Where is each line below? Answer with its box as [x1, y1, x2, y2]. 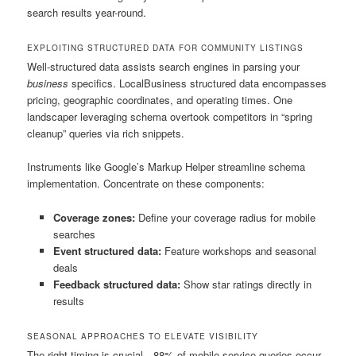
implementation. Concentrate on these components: [27, 176, 265, 192]
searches [52, 226, 95, 242]
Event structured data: [52, 242, 161, 258]
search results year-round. [27, 5, 147, 21]
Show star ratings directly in [180, 276, 311, 292]
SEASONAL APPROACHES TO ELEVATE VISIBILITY [27, 330, 259, 342]
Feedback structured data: [52, 276, 180, 292]
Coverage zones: [52, 209, 135, 225]
